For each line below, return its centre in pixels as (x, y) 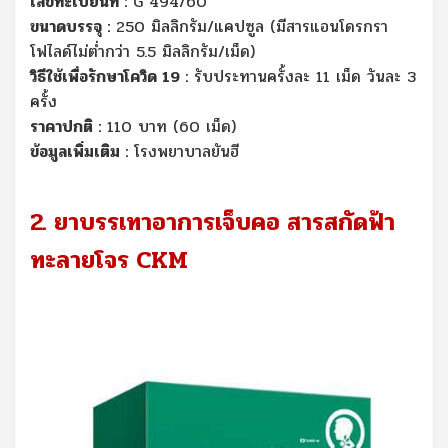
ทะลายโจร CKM (109, 260)
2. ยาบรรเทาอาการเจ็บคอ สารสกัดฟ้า (212, 222)
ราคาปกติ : (65, 126)
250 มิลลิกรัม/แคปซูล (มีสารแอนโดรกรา (249, 26)
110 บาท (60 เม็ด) (168, 126)
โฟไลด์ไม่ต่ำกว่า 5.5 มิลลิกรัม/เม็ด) (142, 51)
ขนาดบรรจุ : (70, 26)
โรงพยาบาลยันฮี (186, 151)
